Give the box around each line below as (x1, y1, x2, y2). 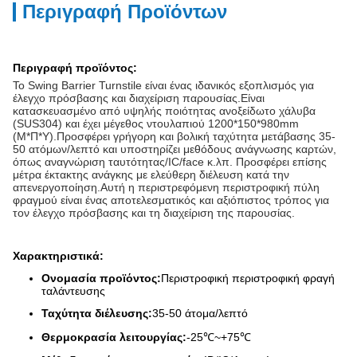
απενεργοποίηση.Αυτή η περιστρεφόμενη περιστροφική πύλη (13, 181, 320, 194)
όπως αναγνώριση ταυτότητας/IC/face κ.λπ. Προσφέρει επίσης (13, 155, 327, 168)
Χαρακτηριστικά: (13, 249, 104, 262)
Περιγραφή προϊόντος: (13, 61, 137, 74)
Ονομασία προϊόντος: (41, 272, 161, 284)
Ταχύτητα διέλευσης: (41, 307, 152, 320)
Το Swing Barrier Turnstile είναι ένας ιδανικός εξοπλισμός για (13, 79, 314, 92)
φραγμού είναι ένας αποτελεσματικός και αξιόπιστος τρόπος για (13, 194, 329, 206)
